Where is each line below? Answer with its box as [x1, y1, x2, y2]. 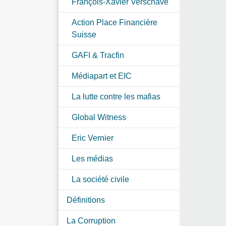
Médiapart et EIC [72, 71, 132, 80]
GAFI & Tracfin [72, 50, 124, 60]
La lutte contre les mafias [72, 92, 160, 101]
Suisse [72, 30, 96, 39]
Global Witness [72, 112, 126, 122]
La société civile [72, 175, 129, 184]
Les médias [72, 154, 113, 163]
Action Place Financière [72, 18, 157, 27]
